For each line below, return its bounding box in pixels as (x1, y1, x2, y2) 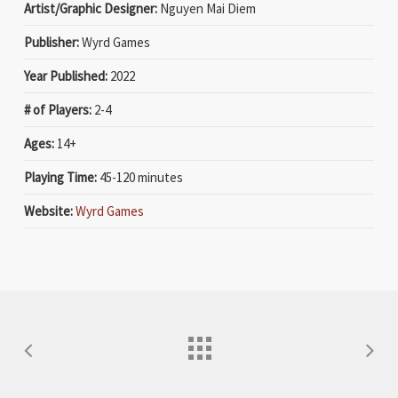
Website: (23, 202, 73, 219)
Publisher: (23, 33, 79, 51)
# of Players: (23, 100, 92, 118)
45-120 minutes (96, 168, 183, 186)
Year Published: (23, 67, 107, 84)
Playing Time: (23, 168, 97, 186)
